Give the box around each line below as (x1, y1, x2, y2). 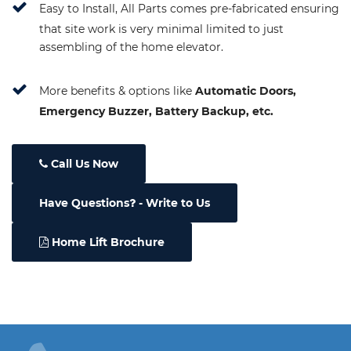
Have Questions (39, 195, 129, 210)
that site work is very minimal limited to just (39, 21, 284, 36)
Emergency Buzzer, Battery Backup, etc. (39, 103, 273, 118)
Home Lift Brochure (49, 234, 165, 249)
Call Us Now (48, 156, 118, 171)
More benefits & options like (39, 83, 195, 98)
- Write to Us (136, 195, 210, 210)
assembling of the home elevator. (39, 39, 223, 54)
